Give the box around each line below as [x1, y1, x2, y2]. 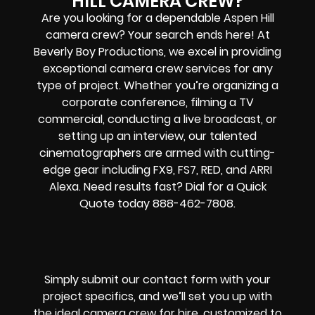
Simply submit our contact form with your [44, 271, 271, 288]
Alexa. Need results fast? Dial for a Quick [49, 178, 266, 195]
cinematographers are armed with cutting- [39, 144, 276, 161]
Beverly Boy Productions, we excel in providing [34, 43, 281, 60]
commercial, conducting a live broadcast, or [38, 110, 277, 127]
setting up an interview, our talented [58, 127, 257, 144]
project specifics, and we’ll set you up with [43, 288, 272, 304]
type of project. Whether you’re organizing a [37, 77, 278, 94]
